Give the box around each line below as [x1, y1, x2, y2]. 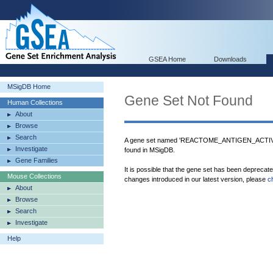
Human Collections [7, 99, 63, 106]
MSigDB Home [7, 83, 51, 90]
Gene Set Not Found [124, 93, 253, 108]
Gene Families [15, 157, 58, 164]
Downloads [214, 55, 247, 63]
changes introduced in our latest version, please [124, 175, 268, 183]
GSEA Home [149, 55, 186, 63]
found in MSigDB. [124, 146, 175, 154]
